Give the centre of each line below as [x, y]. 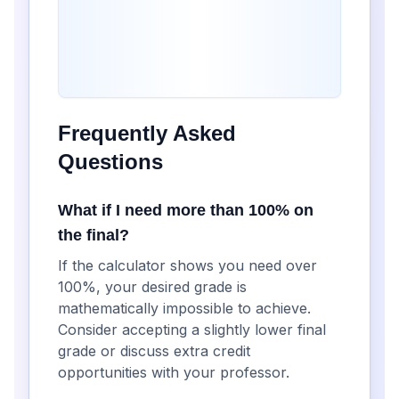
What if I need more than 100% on [186, 210]
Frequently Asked [147, 133]
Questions [110, 162]
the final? [94, 235]
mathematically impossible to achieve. [184, 308]
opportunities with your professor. [174, 372]
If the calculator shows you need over [187, 265]
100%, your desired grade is [152, 287]
